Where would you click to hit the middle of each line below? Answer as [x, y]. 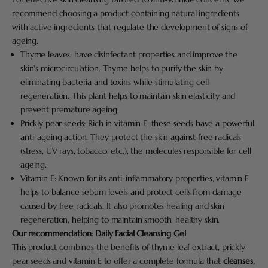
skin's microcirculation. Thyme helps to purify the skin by [122, 68]
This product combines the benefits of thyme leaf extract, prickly [129, 247]
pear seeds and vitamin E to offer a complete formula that [118, 261]
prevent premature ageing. [70, 109]
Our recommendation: [54, 233]
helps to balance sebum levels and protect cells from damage [131, 192]
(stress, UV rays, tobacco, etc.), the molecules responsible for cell [136, 150]
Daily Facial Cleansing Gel [141, 233]
